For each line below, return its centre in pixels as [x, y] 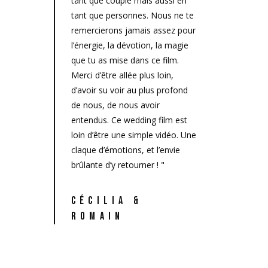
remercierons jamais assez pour [133, 31]
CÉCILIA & [107, 201]
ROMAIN [101, 217]
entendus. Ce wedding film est [129, 120]
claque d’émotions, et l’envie [126, 150]
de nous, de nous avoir [115, 105]
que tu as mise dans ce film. [125, 60]
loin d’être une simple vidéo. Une [134, 135]
